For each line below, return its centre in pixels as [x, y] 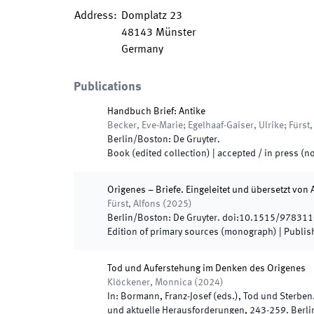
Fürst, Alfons [134, 204]
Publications [108, 87]
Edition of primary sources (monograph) [192, 232]
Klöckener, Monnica [150, 282]
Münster [176, 33]
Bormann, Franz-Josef [166, 296]
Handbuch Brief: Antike [156, 111]
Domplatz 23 [152, 16]
